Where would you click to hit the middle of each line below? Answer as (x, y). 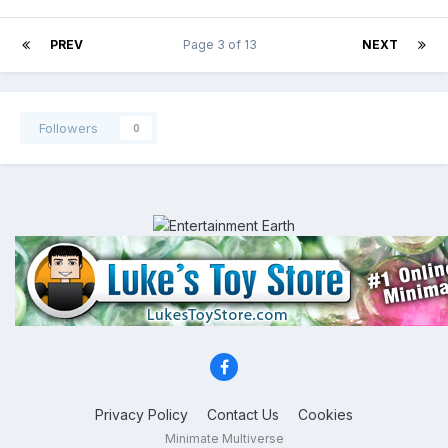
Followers (68, 127)
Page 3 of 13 (222, 44)
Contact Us (243, 414)
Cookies (325, 414)
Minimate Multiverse (224, 438)
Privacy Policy (141, 414)
